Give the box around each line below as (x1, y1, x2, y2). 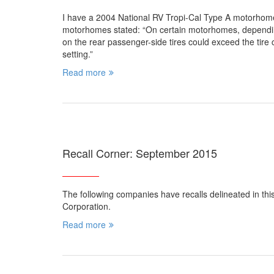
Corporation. (62, 200, 111, 213)
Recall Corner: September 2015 (62, 145, 217, 161)
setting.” (62, 48, 93, 61)
